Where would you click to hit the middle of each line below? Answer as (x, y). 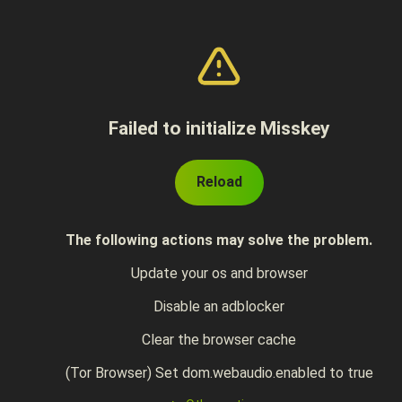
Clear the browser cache (219, 340)
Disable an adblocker (219, 306)
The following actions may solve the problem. (219, 240)
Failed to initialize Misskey (219, 128)
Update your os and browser (219, 273)
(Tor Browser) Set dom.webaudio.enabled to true (219, 373)
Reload (219, 182)
